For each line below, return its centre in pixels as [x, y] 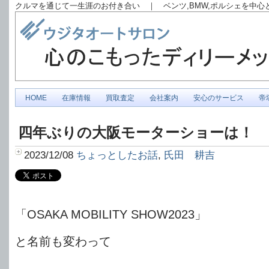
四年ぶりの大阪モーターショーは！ [136, 132]
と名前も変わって [63, 241]
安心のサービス [219, 98]
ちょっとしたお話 [117, 155]
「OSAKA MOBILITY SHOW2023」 [111, 214]
